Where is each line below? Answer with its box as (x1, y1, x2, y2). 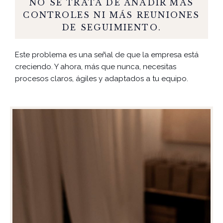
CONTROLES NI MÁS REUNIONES (23, 9, 200, 20)
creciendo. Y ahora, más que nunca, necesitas (15, 62, 176, 71)
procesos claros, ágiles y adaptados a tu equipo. (15, 74, 188, 83)
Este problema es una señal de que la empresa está (15, 50, 199, 59)
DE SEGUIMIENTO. (62, 22, 161, 32)
